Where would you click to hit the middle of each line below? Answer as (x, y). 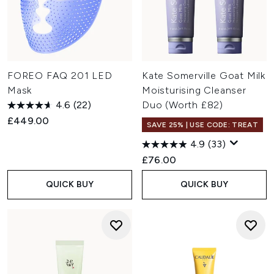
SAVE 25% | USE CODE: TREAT (202, 125)
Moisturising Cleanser (194, 90)
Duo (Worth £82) (183, 105)
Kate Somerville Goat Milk (204, 76)
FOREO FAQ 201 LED (60, 76)
